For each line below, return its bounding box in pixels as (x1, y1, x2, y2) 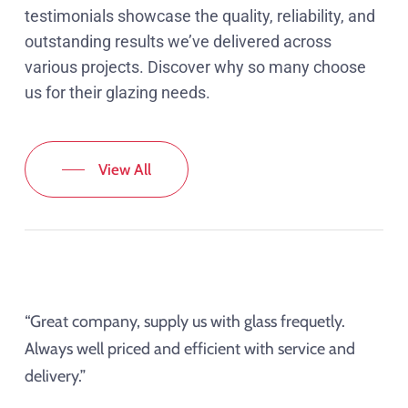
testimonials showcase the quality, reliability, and (24, 6, 375, 26)
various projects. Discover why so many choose (24, 57, 366, 77)
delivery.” (24, 366, 86, 387)
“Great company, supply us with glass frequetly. (24, 311, 345, 332)
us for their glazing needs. (24, 83, 210, 103)
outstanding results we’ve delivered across (24, 32, 331, 52)
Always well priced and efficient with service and (24, 339, 355, 360)
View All (97, 160, 151, 179)
